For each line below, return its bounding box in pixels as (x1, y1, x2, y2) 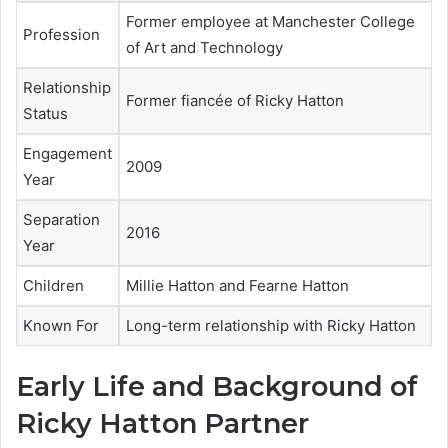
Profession (23, 24, 100, 44)
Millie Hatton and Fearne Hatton (126, 275, 349, 295)
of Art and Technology (126, 37, 283, 57)
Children (23, 275, 84, 295)
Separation (23, 209, 100, 229)
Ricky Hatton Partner (16, 407, 309, 441)
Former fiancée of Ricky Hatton (126, 90, 344, 110)
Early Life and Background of (16, 370, 418, 404)
